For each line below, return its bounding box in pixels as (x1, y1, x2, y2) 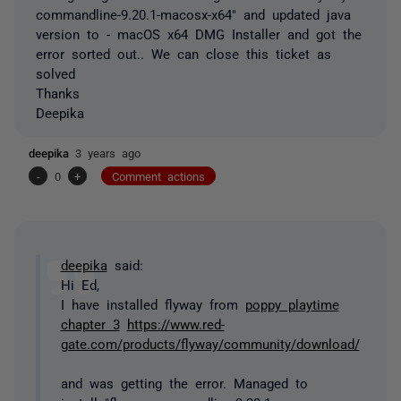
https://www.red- (126, 317, 225, 330)
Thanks (36, 85, 80, 99)
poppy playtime (244, 297, 339, 311)
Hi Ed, (60, 277, 99, 291)
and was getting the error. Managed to (60, 376, 308, 389)
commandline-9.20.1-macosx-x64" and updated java (36, 6, 351, 21)
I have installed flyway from (60, 297, 245, 311)
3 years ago (75, 146, 141, 158)
